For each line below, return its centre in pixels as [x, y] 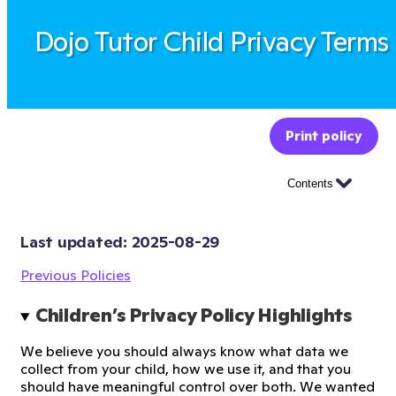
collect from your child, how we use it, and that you [186, 369]
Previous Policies [76, 275]
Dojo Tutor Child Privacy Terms [211, 42]
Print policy [324, 136]
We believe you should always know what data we [184, 351]
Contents [310, 183]
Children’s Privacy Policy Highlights [194, 315]
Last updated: [76, 242]
